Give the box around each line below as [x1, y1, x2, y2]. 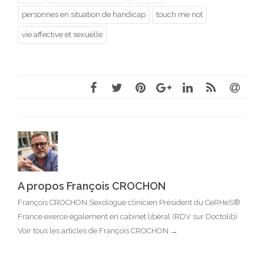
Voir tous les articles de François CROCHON [18, 226, 170, 236]
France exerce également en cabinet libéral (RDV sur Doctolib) [18, 212, 237, 222]
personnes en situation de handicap [22, 10, 146, 19]
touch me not [156, 10, 203, 19]
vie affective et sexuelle [22, 30, 103, 39]
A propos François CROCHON [18, 180, 166, 193]
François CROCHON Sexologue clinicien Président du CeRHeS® [18, 198, 240, 207]
